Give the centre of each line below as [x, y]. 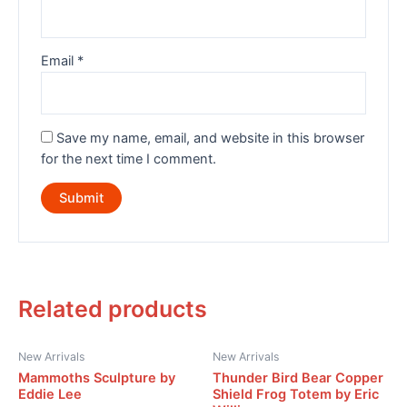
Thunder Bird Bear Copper [298, 378]
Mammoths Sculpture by [97, 378]
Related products [113, 309]
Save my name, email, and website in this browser [211, 138]
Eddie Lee [50, 395]
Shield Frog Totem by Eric [296, 395]
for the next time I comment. [129, 159]
